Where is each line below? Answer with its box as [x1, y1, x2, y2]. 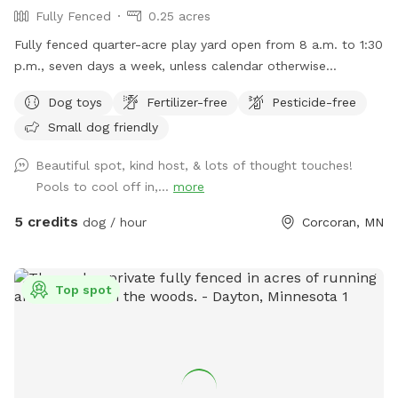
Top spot [55, 282, 111, 297]
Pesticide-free [272, 94, 356, 109]
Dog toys [48, 94, 102, 109]
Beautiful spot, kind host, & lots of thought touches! [36, 157, 353, 172]
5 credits [14, 212, 78, 230]
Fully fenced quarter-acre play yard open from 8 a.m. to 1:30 [14, 36, 383, 52]
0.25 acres [148, 8, 211, 23]
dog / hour [78, 214, 147, 229]
